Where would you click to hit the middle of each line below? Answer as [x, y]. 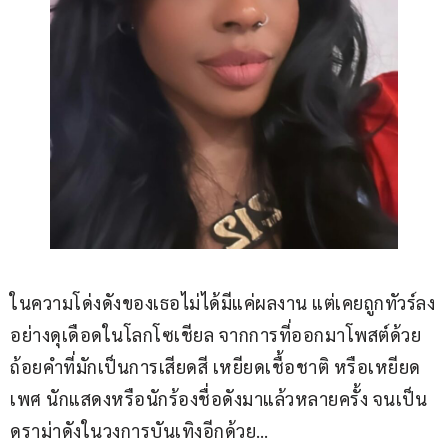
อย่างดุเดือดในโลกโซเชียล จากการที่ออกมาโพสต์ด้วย [215, 335]
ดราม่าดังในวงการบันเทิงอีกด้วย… [139, 431]
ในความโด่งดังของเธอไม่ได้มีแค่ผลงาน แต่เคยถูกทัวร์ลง [222, 303]
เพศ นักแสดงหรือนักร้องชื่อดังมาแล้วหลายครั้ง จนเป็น [218, 399]
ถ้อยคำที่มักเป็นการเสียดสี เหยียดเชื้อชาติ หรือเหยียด [215, 367]
